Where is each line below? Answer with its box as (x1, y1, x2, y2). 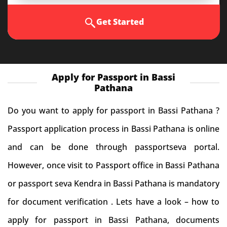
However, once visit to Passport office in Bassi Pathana (8, 160, 219, 171)
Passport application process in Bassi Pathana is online (8, 123, 219, 134)
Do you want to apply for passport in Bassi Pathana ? (8, 105, 219, 116)
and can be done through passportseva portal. (8, 141, 219, 153)
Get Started (96, 16, 144, 27)
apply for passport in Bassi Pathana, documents (8, 214, 219, 225)
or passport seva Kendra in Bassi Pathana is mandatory (8, 178, 219, 189)
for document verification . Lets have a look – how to (8, 196, 219, 207)
